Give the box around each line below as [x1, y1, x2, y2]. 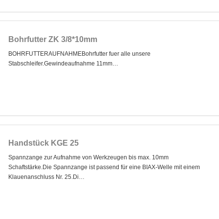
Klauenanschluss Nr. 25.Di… [8, 174, 85, 181]
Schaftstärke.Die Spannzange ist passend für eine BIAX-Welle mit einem [8, 164, 200, 171]
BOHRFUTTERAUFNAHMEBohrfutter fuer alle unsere [8, 50, 151, 57]
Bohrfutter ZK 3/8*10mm [8, 35, 97, 44]
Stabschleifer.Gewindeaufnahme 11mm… [8, 60, 118, 67]
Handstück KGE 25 [8, 139, 79, 148]
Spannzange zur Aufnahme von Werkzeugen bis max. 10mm [8, 154, 169, 161]
